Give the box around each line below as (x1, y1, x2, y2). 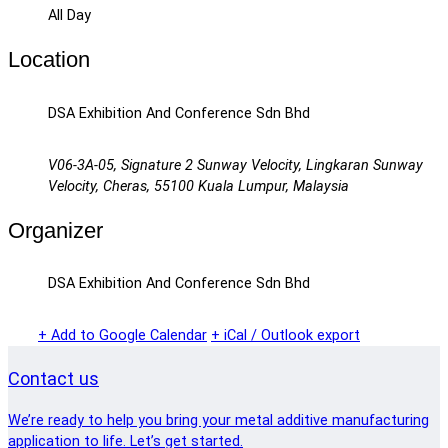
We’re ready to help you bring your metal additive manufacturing (8, 411, 429, 429)
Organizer (8, 217, 103, 243)
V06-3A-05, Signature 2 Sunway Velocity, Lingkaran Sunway (48, 156, 423, 174)
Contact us (8, 367, 99, 389)
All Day (48, 7, 91, 25)
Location (8, 47, 90, 73)
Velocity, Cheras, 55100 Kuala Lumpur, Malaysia (48, 177, 349, 195)
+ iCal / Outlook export (211, 327, 360, 345)
